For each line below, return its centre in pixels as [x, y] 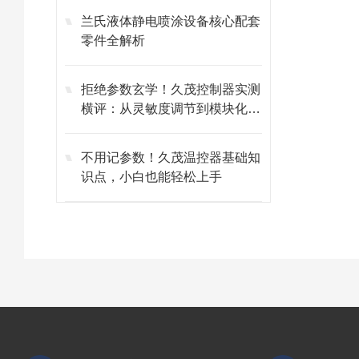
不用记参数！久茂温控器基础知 [171, 157]
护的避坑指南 [119, 128]
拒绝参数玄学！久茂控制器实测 [171, 89]
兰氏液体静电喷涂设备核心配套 [171, 21]
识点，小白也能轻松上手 [151, 177]
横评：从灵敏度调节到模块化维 [171, 109]
